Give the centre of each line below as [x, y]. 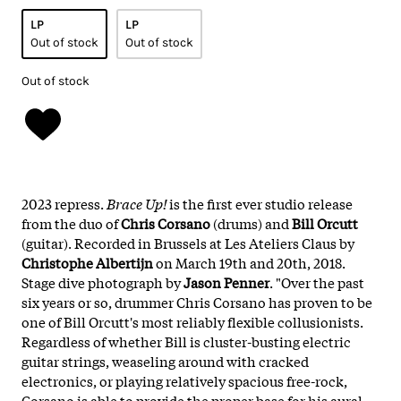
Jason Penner [226, 282]
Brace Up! [138, 203]
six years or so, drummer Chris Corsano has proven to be [197, 301]
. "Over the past [317, 282]
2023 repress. [64, 203]
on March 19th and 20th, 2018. [249, 262]
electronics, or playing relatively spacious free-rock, [184, 380]
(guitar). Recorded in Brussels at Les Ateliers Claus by [188, 242]
